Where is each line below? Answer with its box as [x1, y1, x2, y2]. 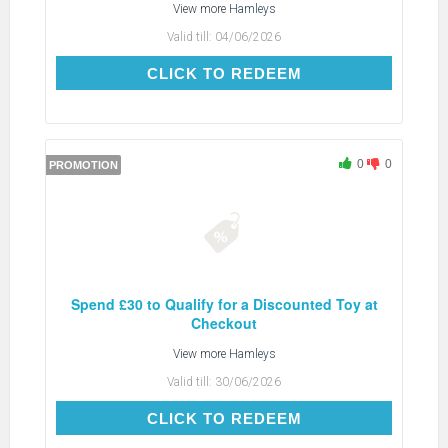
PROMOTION [49, 158, 118, 171]
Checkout [191, 312, 257, 333]
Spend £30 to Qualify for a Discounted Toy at [70, 293, 378, 314]
